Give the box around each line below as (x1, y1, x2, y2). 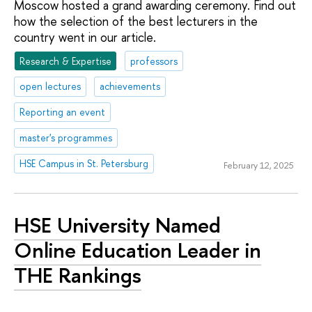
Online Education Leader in (14, 235, 261, 265)
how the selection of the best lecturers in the (14, 12, 258, 30)
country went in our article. (14, 28, 156, 46)
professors (130, 54, 178, 68)
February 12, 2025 (223, 159, 294, 172)
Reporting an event (19, 105, 106, 119)
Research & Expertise (19, 54, 112, 68)
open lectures (19, 79, 81, 93)
